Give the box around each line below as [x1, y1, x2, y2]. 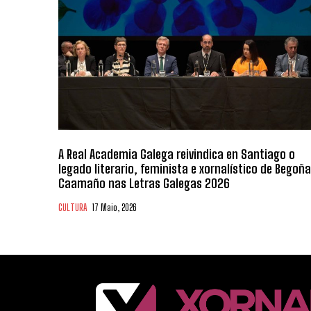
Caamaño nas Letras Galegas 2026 [58, 175, 230, 191]
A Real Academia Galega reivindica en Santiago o [58, 146, 295, 162]
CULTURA [58, 201, 87, 213]
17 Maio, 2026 [92, 201, 137, 213]
